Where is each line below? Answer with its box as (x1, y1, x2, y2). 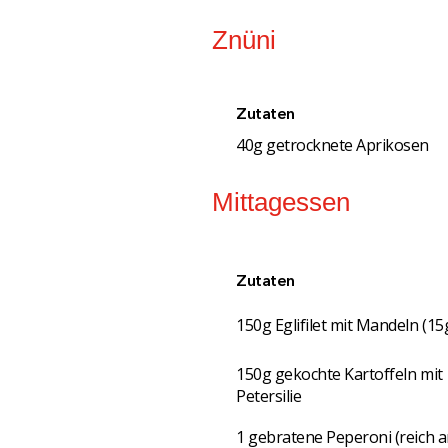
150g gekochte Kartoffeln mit (236, 363, 443, 386)
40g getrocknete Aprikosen (236, 133, 429, 156)
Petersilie (236, 385, 302, 408)
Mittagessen (212, 187, 350, 218)
